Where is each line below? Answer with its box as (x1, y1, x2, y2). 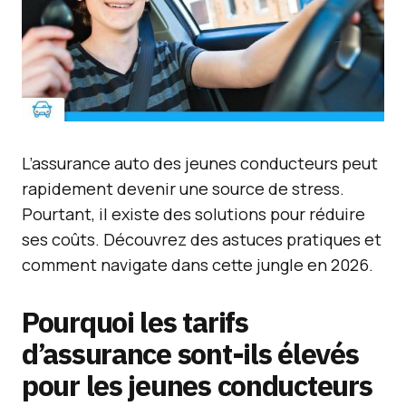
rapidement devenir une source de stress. (22, 178, 344, 199)
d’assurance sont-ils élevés (22, 334, 359, 372)
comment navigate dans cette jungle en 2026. (22, 254, 373, 275)
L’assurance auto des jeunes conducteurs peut (22, 152, 378, 174)
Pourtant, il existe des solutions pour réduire (22, 203, 365, 225)
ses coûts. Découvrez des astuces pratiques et (22, 228, 382, 250)
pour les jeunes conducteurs (22, 366, 372, 404)
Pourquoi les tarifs (22, 303, 248, 341)
